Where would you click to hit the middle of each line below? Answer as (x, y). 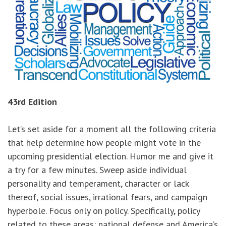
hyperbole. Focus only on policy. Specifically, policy (104, 211)
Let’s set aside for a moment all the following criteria (112, 129)
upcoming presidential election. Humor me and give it (110, 156)
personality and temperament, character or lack (98, 184)
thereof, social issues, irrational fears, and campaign (107, 197)
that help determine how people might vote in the (104, 143)
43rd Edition (32, 102)
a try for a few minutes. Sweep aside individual (97, 170)
